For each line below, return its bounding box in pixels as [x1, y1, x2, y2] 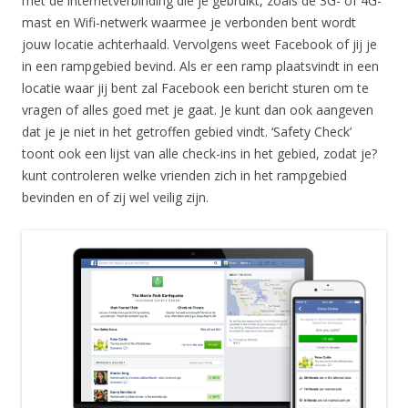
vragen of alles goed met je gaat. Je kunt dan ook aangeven [22, 100, 373, 118]
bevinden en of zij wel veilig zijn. [22, 188, 209, 206]
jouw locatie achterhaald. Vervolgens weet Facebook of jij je [22, 35, 377, 53]
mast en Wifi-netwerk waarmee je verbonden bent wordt [22, 13, 356, 31]
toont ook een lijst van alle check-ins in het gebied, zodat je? [22, 144, 377, 162]
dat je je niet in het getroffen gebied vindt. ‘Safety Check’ [22, 122, 352, 140]
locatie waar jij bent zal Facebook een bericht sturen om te [22, 78, 369, 97]
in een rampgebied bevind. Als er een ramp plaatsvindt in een [22, 56, 379, 75]
